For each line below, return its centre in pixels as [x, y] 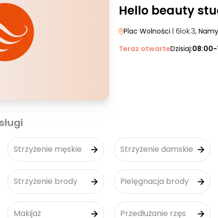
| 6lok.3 [184, 31]
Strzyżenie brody [45, 181]
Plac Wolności [148, 31]
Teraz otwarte [145, 49]
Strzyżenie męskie [48, 149]
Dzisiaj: [181, 49]
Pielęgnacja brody [154, 181]
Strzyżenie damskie [157, 149]
